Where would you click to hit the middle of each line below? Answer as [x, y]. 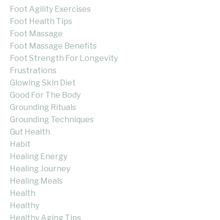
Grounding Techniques [52, 120]
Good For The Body [45, 95]
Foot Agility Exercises [50, 9]
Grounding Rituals [43, 108]
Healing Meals [36, 181]
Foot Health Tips [41, 22]
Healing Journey [40, 169]
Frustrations [33, 71]
